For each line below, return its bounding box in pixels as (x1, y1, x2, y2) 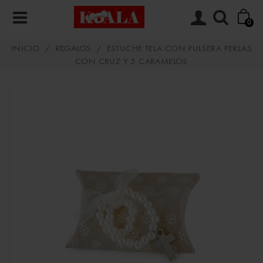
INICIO (11, 45, 40, 53)
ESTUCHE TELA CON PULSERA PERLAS (106, 45, 252, 53)
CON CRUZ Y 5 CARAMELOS (75, 58, 188, 66)
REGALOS (55, 45, 92, 53)
